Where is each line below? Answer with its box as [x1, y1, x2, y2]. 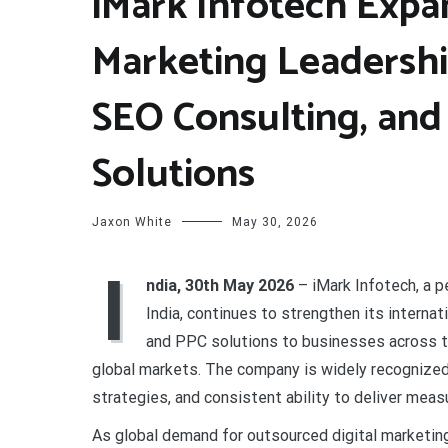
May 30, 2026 [232, 215, 318, 229]
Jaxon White [92, 215, 172, 229]
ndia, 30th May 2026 [146, 276, 294, 295]
